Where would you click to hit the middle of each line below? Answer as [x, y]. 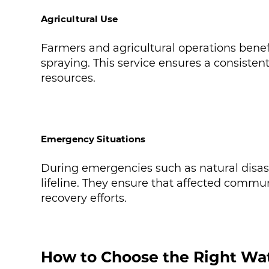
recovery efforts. [83, 198]
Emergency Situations [93, 139]
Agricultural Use [79, 19]
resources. [68, 78]
